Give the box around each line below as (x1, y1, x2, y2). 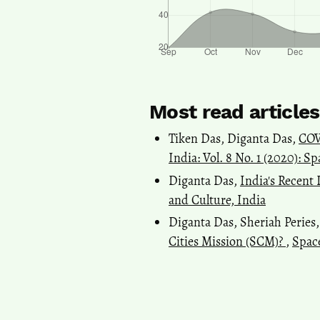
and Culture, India (169, 191, 266, 209)
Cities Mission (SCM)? (169, 233, 286, 251)
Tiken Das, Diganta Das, (169, 130, 299, 148)
